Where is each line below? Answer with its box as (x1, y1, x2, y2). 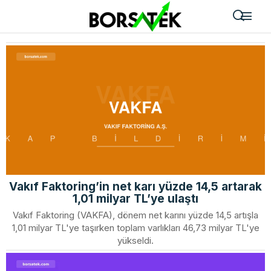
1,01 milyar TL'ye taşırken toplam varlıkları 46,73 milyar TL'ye (11, 222, 260, 233)
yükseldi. (117, 235, 154, 246)
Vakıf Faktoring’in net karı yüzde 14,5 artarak (9, 180, 262, 194)
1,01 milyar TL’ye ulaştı (73, 192, 198, 206)
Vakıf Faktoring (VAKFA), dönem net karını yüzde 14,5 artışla (13, 209, 258, 221)
